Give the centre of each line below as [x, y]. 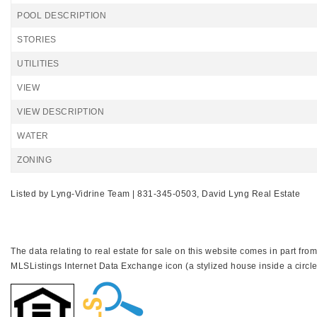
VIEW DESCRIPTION [60, 112]
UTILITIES [38, 64]
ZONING [34, 160]
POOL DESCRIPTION [62, 16]
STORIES [37, 40]
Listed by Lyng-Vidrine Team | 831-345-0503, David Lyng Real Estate [155, 194]
